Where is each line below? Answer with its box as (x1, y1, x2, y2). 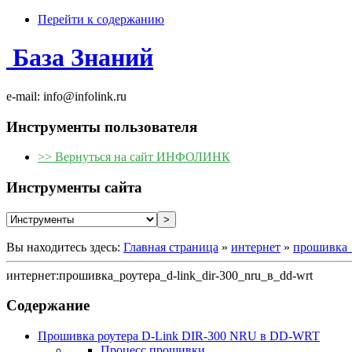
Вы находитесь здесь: (6, 240, 123, 254)
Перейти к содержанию (38, 13, 164, 26)
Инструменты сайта (6, 179, 142, 196)
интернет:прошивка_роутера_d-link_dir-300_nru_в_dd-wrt (6, 268, 313, 282)
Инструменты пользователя (6, 118, 197, 135)
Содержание (6, 297, 90, 314)
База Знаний (13, 43, 153, 72)
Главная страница (123, 240, 218, 254)
